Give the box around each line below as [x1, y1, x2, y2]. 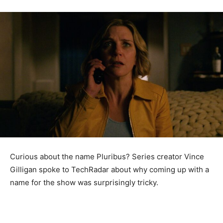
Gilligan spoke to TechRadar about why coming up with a [10, 165, 209, 175]
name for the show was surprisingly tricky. [10, 178, 158, 188]
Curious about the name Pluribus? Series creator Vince [10, 152, 204, 162]
